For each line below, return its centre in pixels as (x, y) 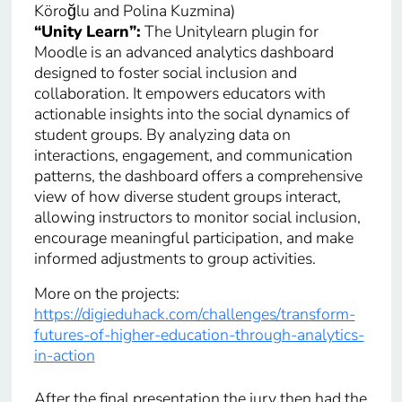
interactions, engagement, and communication (193, 155)
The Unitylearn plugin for (229, 31)
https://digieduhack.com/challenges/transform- (194, 314)
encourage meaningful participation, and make (193, 237)
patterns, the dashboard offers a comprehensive (198, 175)
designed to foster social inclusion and (165, 72)
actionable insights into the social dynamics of (192, 114)
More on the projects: (106, 293)
